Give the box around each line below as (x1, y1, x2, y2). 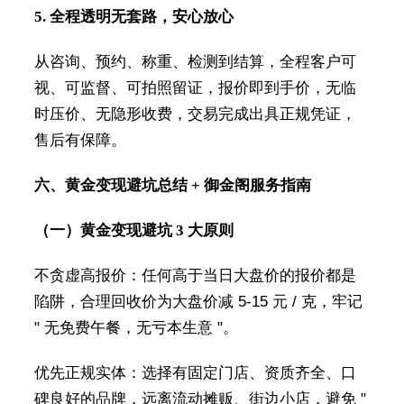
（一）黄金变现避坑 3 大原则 (33, 222, 234, 240)
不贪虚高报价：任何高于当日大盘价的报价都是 (33, 267, 356, 285)
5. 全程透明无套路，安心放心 (33, 8, 234, 26)
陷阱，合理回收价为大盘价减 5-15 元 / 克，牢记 (33, 293, 363, 311)
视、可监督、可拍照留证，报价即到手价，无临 (33, 79, 356, 97)
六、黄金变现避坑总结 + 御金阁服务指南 (33, 177, 311, 195)
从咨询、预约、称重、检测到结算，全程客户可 (33, 53, 356, 71)
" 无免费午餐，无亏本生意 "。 (33, 319, 238, 337)
